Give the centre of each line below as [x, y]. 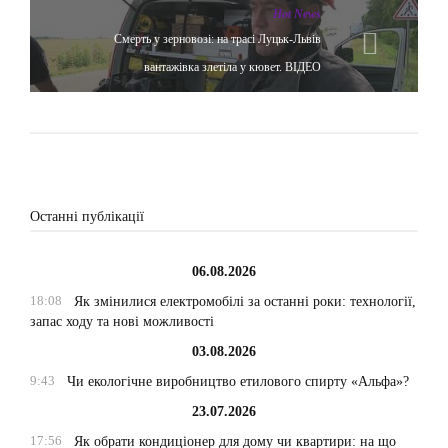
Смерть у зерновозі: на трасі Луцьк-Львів [217, 39]
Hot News [297, 14]
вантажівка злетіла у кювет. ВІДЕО [232, 67]
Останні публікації [87, 217]
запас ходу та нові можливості [122, 322]
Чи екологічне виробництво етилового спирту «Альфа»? [237, 382]
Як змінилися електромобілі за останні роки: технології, [244, 302]
